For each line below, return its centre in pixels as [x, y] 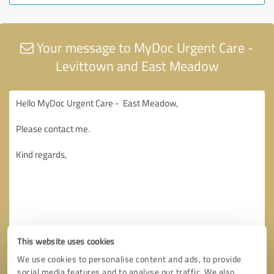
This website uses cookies [66, 241]
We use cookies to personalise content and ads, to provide [129, 259]
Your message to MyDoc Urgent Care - [144, 47]
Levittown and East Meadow [137, 65]
